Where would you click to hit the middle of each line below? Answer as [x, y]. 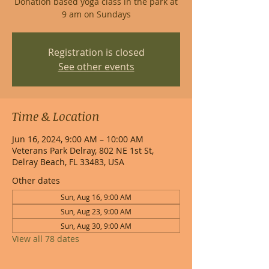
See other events [96, 66]
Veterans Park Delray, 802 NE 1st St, [83, 150]
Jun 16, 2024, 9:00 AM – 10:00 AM [78, 139]
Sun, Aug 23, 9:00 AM [96, 211]
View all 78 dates [46, 238]
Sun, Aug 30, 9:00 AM [96, 225]
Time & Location [56, 116]
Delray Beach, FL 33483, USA [68, 162]
